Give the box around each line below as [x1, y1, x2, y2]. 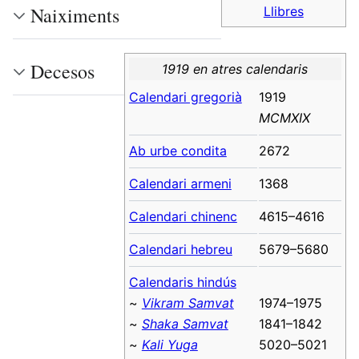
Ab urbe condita [128, 142, 227, 159]
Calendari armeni [128, 175, 232, 192]
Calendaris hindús [128, 273, 236, 290]
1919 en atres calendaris [162, 60, 309, 77]
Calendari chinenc [128, 208, 237, 224]
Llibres [263, 2, 304, 19]
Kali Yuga [141, 336, 198, 353]
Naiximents [30, 2, 119, 29]
